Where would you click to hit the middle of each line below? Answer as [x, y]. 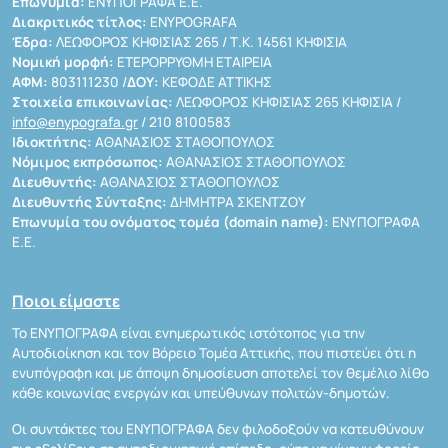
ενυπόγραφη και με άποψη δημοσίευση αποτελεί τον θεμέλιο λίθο [220, 373]
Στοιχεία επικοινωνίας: [92, 102]
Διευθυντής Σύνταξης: [89, 202]
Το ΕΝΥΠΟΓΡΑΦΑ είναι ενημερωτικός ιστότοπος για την [188, 333]
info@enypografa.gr [75, 122]
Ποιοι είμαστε [66, 301]
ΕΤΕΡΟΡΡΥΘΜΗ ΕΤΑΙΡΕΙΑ [193, 62]
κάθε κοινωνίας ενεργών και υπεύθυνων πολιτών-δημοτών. [201, 393]
